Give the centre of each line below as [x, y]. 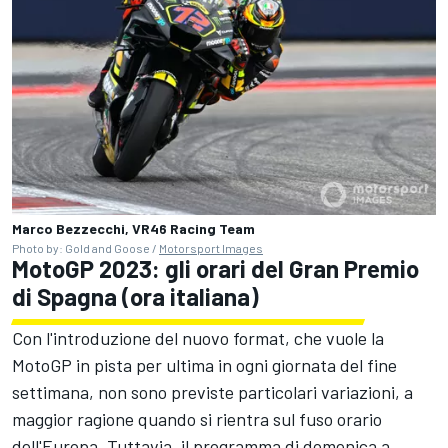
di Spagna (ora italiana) [135, 297]
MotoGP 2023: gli [101, 269]
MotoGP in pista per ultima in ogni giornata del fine [204, 365]
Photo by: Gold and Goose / [85, 248]
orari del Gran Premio [307, 269]
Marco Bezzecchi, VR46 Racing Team [133, 229]
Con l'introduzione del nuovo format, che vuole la [198, 338]
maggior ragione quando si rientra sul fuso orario [197, 419]
